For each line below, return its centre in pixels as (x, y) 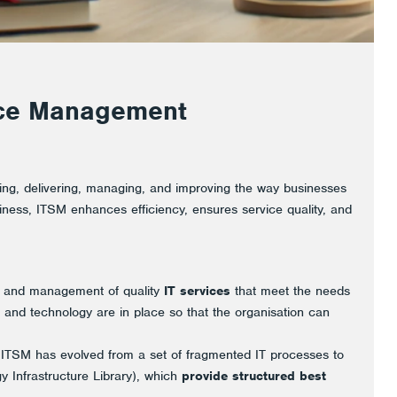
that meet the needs (290, 291)
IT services (197, 291)
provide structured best (254, 376)
